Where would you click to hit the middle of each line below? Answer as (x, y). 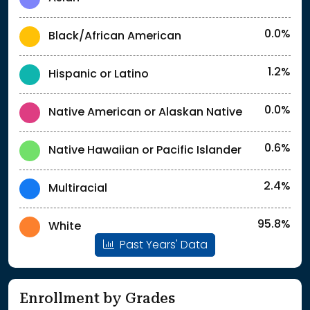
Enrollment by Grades (97, 299)
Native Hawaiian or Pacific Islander (145, 151)
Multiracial (78, 189)
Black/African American (115, 37)
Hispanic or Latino (99, 75)
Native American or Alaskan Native (145, 113)
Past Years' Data (162, 246)
